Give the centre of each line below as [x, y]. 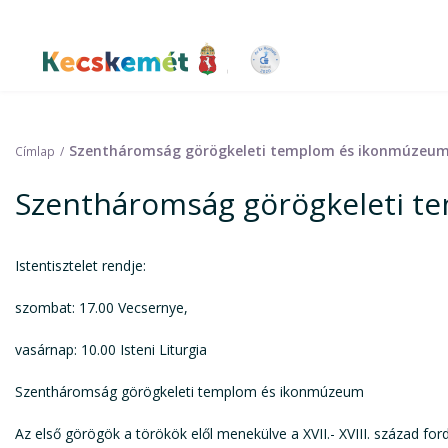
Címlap [35, 151]
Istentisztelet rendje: [80, 265]
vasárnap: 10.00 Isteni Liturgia [111, 349]
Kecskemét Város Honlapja [201, 77]
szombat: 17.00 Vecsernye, [101, 307]
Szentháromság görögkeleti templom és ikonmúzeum [189, 391]
